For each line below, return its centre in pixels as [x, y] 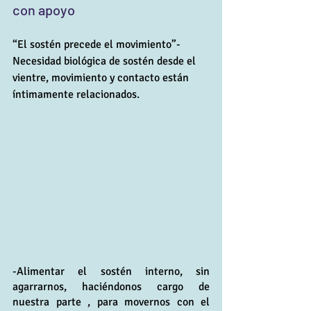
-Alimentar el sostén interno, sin [111, 271]
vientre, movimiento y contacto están [102, 77]
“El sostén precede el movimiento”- [98, 44]
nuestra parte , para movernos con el [111, 302]
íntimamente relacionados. [76, 94]
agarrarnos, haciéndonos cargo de [111, 286]
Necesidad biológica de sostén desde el [106, 61]
